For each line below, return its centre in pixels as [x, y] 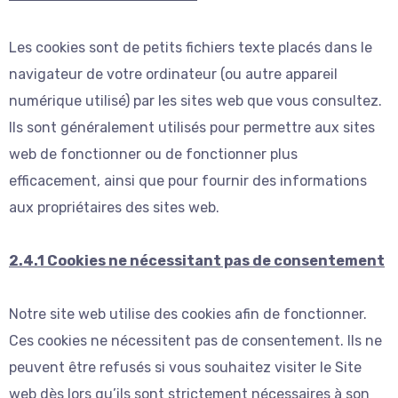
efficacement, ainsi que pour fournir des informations [188, 180]
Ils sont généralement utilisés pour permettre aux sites [192, 127]
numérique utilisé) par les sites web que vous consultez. [195, 100]
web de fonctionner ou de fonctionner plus [153, 154]
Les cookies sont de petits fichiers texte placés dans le [191, 47]
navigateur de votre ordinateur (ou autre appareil [173, 74]
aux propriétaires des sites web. [114, 207]
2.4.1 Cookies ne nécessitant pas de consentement [197, 260]
